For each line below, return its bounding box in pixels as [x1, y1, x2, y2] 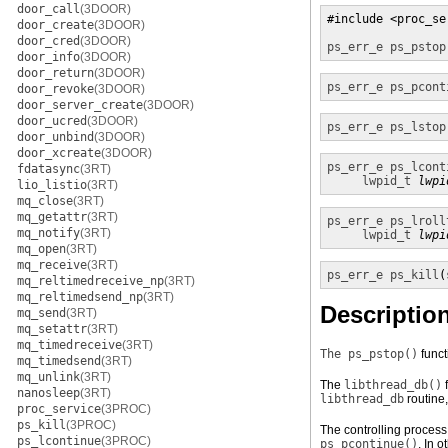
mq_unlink [17, 370, 80, 384]
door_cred [17, 34, 80, 48]
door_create [17, 18, 94, 32]
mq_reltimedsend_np [17, 290, 143, 304]
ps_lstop [390, 120, 446, 134]
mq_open [17, 242, 66, 256]
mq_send [17, 306, 66, 320]
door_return [17, 66, 94, 80]
